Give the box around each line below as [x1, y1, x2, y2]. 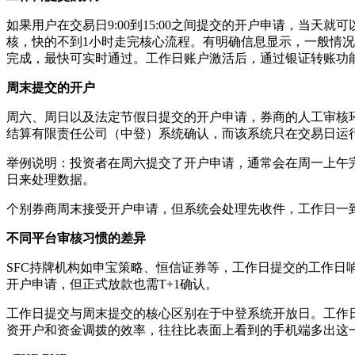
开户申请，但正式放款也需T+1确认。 [6, 277, 218, 291]
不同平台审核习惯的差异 [6, 231, 146, 245]
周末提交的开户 [6, 80, 95, 94]
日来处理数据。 [6, 172, 95, 186]
